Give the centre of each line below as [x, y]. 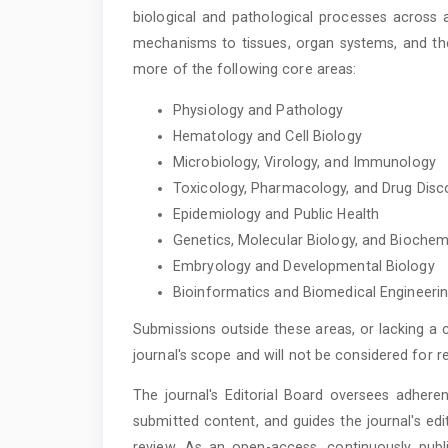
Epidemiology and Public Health [276, 213]
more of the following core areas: [245, 69]
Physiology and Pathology [258, 109]
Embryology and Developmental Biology [304, 265]
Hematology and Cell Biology [267, 135]
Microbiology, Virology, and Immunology [304, 161]
